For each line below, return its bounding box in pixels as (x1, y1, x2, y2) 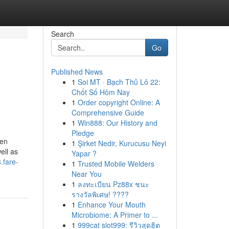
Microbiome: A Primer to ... (71, 210, 158, 220)
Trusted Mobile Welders (77, 158, 154, 169)
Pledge (71, 128, 94, 138)
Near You (71, 169, 102, 179)
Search (51, 29, 74, 39)
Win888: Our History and (77, 118, 157, 128)
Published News (51, 66, 103, 77)
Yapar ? (71, 148, 97, 158)
